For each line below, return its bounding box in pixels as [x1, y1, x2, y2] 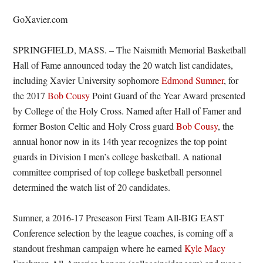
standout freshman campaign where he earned [13, 242, 185, 254]
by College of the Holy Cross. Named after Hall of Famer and [13, 104, 242, 117]
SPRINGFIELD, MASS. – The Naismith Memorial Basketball [13, 43, 247, 56]
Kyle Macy [184, 242, 226, 254]
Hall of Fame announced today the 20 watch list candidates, [13, 59, 234, 71]
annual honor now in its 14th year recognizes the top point [13, 135, 227, 147]
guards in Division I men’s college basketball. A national [13, 150, 222, 163]
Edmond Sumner [161, 74, 224, 86]
